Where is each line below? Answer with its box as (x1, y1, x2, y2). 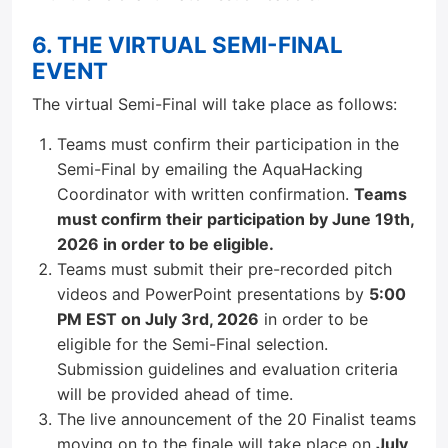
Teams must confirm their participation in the (57, 134, 399, 154)
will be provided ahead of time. (57, 384, 293, 404)
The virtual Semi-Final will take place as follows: (32, 94, 397, 114)
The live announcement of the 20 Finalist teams (57, 409, 416, 429)
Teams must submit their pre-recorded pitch (57, 259, 392, 279)
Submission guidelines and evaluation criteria (57, 359, 398, 379)
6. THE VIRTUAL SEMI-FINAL (32, 31, 343, 58)
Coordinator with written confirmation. (57, 184, 354, 204)
